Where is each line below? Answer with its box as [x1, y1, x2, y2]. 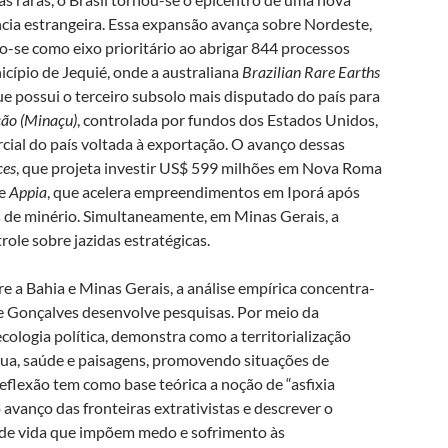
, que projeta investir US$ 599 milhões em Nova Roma [16, 157, 382, 177]
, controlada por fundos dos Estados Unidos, [77, 109, 378, 129]
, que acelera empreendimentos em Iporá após [47, 181, 360, 201]
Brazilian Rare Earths [242, 61, 380, 81]
